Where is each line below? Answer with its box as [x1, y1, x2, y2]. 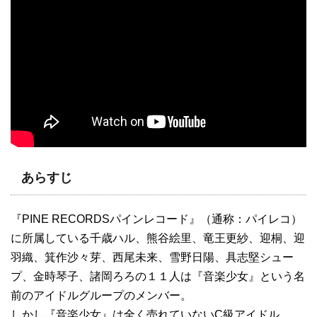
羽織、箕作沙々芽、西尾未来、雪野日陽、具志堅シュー [11, 251, 294, 264]
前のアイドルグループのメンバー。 [11, 289, 192, 302]
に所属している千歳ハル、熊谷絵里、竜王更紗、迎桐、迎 [11, 232, 305, 245]
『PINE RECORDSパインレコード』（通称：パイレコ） [11, 213, 302, 226]
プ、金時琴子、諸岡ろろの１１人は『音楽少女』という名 [11, 270, 305, 283]
